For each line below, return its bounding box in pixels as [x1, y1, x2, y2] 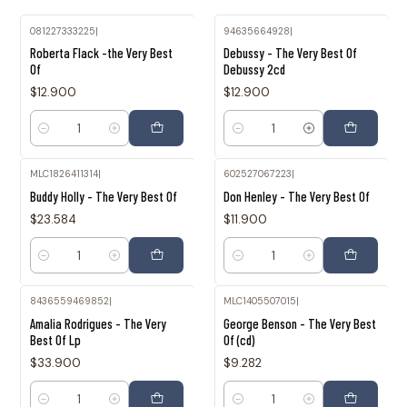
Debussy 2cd [223, 61, 285, 78]
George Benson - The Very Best [223, 314, 376, 332]
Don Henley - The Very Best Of [223, 188, 370, 205]
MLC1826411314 [29, 168, 98, 181]
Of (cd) [223, 331, 254, 348]
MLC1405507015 [223, 294, 296, 307]
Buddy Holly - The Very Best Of [29, 188, 177, 205]
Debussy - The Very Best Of [223, 45, 357, 62]
